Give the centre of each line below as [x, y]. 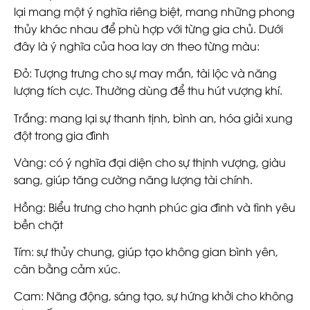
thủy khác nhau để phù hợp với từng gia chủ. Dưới [148, 29]
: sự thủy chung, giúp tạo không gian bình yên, [155, 251]
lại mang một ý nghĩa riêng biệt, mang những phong [154, 11]
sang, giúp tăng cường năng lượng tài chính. [133, 180]
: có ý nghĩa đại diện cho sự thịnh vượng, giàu [165, 162]
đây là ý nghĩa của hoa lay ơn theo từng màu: [137, 46]
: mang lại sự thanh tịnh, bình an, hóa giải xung [168, 117]
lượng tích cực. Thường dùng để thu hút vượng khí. [148, 90]
